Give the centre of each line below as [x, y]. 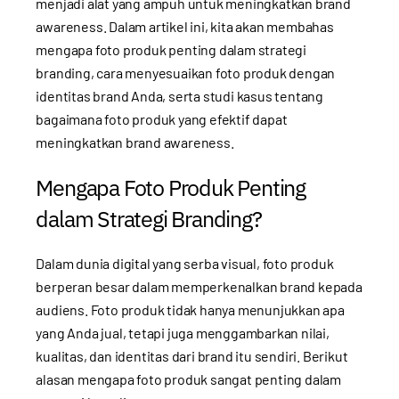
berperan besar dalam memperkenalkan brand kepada [199, 286]
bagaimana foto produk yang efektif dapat [162, 118]
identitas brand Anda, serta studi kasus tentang [179, 95]
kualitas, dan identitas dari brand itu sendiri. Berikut [192, 355]
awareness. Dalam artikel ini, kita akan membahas [185, 26]
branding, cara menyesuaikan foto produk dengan [186, 72]
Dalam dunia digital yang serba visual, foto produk [185, 263]
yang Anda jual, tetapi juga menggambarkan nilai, [183, 332]
